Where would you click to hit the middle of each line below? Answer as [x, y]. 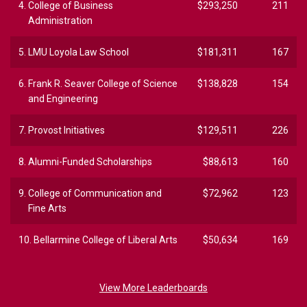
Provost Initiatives [66, 131]
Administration [60, 21]
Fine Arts [47, 209]
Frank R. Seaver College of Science [103, 84]
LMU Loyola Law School [78, 52]
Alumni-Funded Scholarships [90, 162]
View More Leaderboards [153, 288]
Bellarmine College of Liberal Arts [106, 240]
